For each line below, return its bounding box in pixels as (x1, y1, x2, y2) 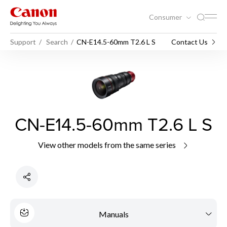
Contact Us (171, 37, 208, 46)
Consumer (149, 12, 183, 21)
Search (46, 37, 68, 46)
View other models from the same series (37, 140, 177, 150)
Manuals (98, 209, 129, 219)
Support (10, 37, 36, 46)
